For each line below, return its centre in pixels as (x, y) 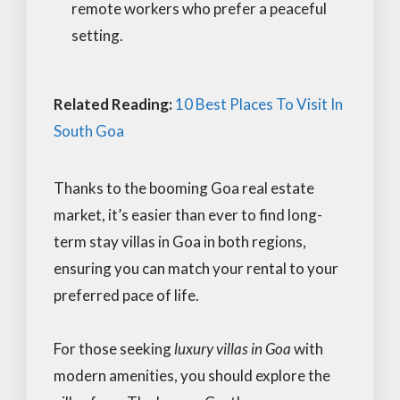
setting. (97, 35)
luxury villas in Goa (233, 348)
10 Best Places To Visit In (259, 104)
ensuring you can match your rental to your (196, 268)
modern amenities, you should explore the (192, 375)
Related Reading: (114, 104)
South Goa (89, 130)
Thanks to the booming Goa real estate (184, 187)
